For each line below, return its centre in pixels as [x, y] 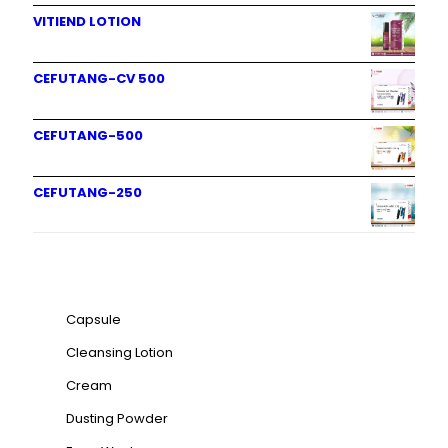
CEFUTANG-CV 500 [99, 79]
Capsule [93, 320]
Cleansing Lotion [119, 353]
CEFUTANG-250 [87, 193]
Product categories [146, 265]
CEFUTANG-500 [88, 136]
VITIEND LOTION [87, 22]
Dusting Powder [117, 419]
